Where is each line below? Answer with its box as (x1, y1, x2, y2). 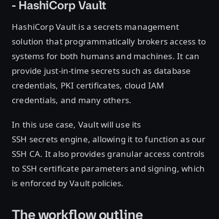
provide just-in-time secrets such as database (12, 65, 191, 77)
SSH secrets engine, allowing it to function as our (12, 133, 206, 145)
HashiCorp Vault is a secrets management (12, 21, 179, 33)
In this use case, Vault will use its (12, 119, 141, 131)
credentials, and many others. (12, 94, 134, 106)
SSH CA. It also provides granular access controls (12, 148, 205, 160)
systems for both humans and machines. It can (12, 50, 200, 62)
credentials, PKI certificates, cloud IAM (12, 80, 164, 91)
